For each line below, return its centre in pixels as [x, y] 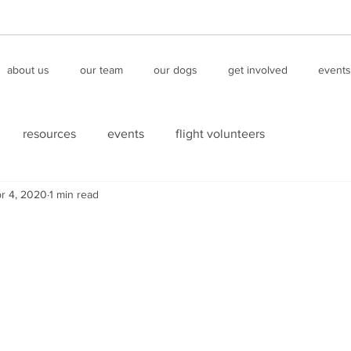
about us [28, 70]
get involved [257, 70]
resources [49, 134]
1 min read [74, 194]
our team [101, 70]
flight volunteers [220, 134]
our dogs [175, 70]
